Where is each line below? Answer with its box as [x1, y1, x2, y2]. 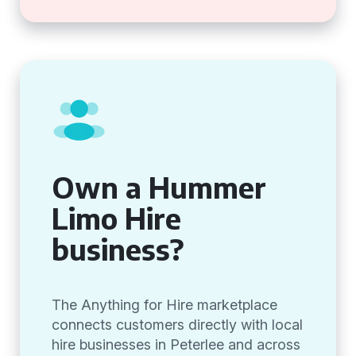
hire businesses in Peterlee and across [52, 336, 300, 353]
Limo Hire [52, 200, 181, 236]
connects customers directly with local [52, 316, 303, 333]
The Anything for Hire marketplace [52, 296, 277, 313]
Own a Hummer [52, 169, 266, 205]
